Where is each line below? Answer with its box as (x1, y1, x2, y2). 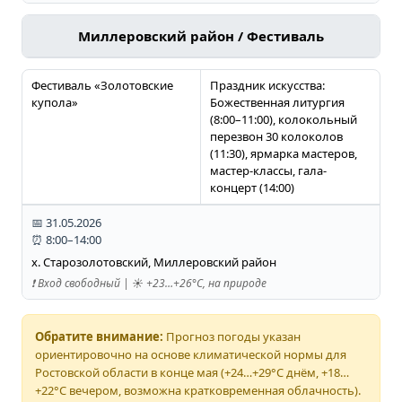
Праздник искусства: (209, 77, 325, 94)
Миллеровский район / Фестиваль (77, 27, 324, 46)
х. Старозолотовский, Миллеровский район (31, 254, 276, 271)
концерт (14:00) (209, 179, 294, 197)
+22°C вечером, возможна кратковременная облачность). (34, 382, 361, 399)
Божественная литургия (209, 94, 345, 111)
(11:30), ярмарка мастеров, (209, 145, 357, 162)
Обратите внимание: (34, 328, 163, 345)
